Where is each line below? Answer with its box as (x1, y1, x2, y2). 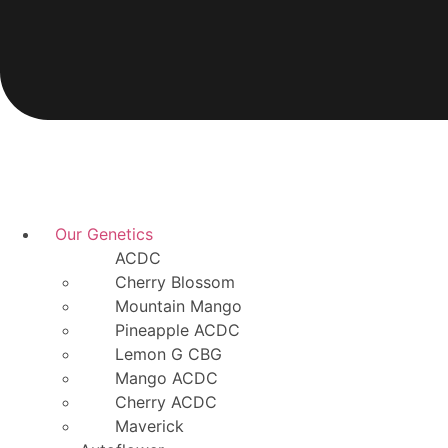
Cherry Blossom (115, 272, 235, 292)
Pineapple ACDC (115, 320, 240, 340)
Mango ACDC (115, 368, 218, 388)
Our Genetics (55, 224, 153, 244)
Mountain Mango (115, 296, 242, 316)
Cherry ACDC (115, 392, 217, 412)
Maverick (115, 416, 184, 436)
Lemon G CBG (115, 344, 222, 364)
